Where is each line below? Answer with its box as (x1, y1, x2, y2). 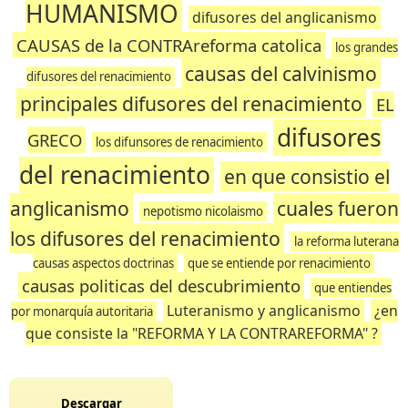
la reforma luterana (293, 233, 399, 250)
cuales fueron (276, 195, 399, 221)
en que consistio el (223, 163, 390, 189)
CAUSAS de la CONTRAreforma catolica (15, 34, 321, 56)
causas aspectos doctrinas (32, 255, 174, 271)
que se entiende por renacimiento (187, 255, 371, 271)
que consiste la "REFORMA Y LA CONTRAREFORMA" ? (25, 323, 378, 343)
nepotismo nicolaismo (142, 203, 263, 219)
